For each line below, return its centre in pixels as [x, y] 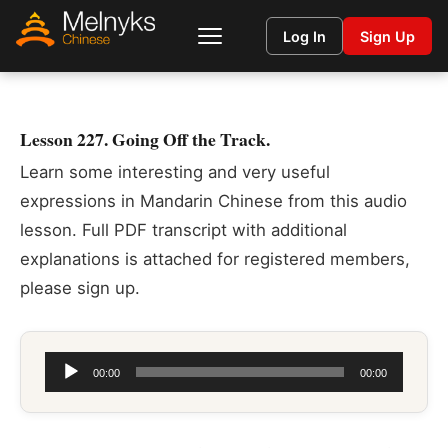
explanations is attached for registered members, [215, 259]
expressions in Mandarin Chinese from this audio [213, 201]
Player [68, 394]
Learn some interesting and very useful [175, 172]
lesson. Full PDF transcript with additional [183, 230]
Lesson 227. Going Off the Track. [145, 139]
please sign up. [80, 288]
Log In [304, 36]
